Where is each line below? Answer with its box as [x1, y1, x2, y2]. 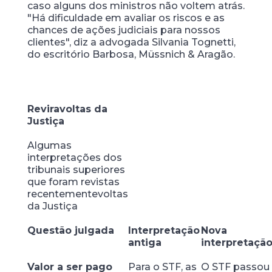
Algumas [27, 140, 72, 151]
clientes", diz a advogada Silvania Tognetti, [27, 36, 236, 48]
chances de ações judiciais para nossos [27, 24, 220, 36]
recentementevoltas [27, 188, 128, 200]
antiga [127, 237, 161, 248]
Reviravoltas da [27, 103, 107, 115]
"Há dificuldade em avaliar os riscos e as [27, 12, 225, 24]
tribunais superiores [27, 164, 125, 175]
